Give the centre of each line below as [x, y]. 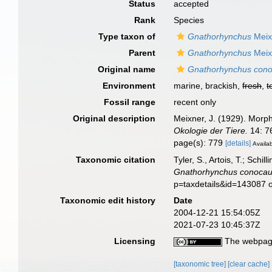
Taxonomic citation [116, 159]
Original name [127, 69]
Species [189, 20]
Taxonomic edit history [108, 200]
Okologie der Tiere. [211, 131]
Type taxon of [127, 36]
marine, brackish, [208, 86]
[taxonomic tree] [201, 264]
